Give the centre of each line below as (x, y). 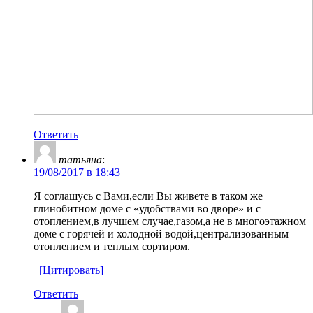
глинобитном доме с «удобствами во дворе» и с (147, 208)
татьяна (80, 159)
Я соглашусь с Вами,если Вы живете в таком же (148, 196)
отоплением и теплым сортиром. (112, 246)
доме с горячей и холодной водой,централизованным (161, 233)
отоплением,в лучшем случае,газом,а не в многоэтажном (170, 221)
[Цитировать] (71, 270)
